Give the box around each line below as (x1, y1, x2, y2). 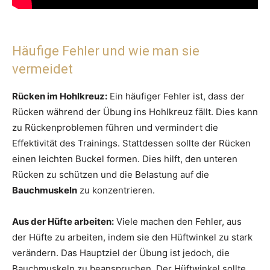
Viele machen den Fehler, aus (114, 215, 242, 227)
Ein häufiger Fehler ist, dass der (107, 90, 245, 102)
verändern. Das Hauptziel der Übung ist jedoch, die (12, 246, 230, 259)
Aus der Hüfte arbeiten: (12, 215, 114, 227)
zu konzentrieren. (77, 184, 155, 196)
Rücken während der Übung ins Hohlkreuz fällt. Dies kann (12, 105, 258, 118)
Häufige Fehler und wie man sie (12, 43, 199, 58)
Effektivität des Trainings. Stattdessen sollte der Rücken (12, 137, 251, 149)
